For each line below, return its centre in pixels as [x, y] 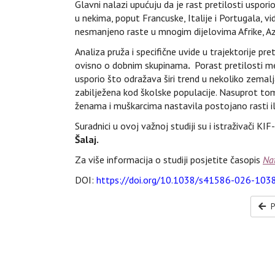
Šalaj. [87, 139]
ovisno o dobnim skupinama [131, 65]
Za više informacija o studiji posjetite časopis [169, 160]
